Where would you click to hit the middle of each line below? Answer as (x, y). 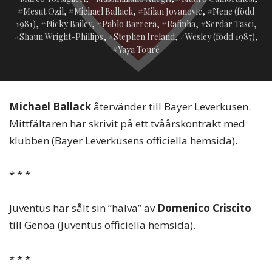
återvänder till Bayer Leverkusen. (171, 107)
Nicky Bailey (69, 24)
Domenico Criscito (204, 208)
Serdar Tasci (229, 24)
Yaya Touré (139, 50)
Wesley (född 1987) (220, 37)
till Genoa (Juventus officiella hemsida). (102, 225)
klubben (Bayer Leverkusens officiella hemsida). (123, 141)
